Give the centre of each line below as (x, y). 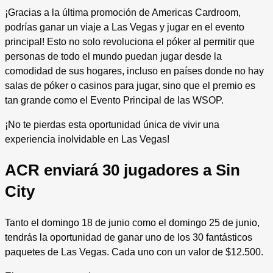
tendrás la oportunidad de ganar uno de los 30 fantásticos (129, 238)
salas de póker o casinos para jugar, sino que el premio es (130, 85)
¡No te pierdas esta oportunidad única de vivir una (112, 124)
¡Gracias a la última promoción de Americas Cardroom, (123, 12)
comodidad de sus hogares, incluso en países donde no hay (134, 71)
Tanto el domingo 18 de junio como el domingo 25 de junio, (132, 223)
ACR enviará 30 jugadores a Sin (122, 170)
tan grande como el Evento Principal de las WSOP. (115, 100)
